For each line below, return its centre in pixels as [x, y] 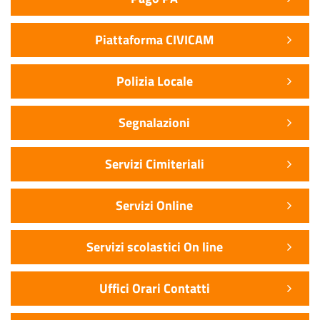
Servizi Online [154, 206]
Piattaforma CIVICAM [154, 40]
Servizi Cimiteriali [154, 164]
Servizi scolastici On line [154, 247]
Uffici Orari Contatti [154, 289]
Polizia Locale [154, 81]
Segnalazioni [154, 123]
